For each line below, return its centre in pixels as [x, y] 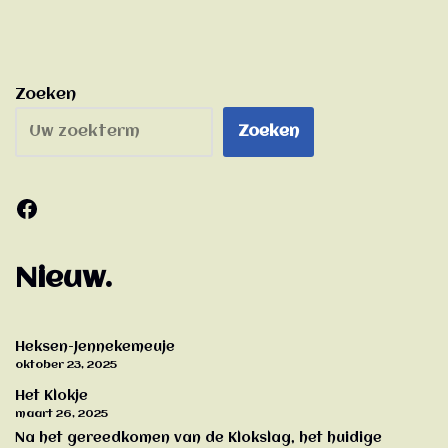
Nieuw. [63, 278]
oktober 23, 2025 [66, 364]
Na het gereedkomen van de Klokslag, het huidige [198, 438]
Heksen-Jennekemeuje [95, 346]
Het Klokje [51, 395]
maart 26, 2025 [61, 413]
